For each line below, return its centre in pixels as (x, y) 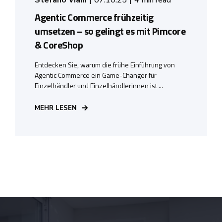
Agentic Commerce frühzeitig (94, 17)
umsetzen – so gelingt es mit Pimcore (110, 31)
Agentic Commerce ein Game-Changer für (96, 75)
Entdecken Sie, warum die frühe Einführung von (105, 64)
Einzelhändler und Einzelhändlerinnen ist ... (99, 85)
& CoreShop (59, 45)
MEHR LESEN (56, 108)
